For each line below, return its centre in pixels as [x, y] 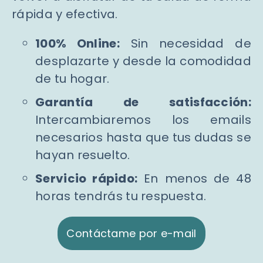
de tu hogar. [73, 79]
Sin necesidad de [185, 44]
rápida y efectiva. [65, 14]
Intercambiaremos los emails [143, 120]
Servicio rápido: [87, 179]
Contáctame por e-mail [131, 234]
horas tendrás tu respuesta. [121, 196]
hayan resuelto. [83, 155]
